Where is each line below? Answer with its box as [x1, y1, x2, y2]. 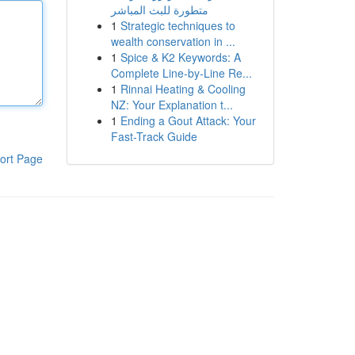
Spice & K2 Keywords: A [120, 49, 241, 65]
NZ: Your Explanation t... [110, 97, 233, 113]
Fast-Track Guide [110, 128, 197, 144]
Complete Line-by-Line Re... [110, 65, 252, 81]
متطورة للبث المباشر [110, 2, 208, 17]
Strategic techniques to [120, 17, 235, 33]
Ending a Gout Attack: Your [120, 113, 256, 128]
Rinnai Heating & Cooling [120, 81, 246, 97]
